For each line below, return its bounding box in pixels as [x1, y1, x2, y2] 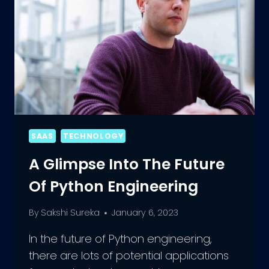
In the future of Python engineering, [29, 231, 212, 247]
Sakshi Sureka [41, 207, 100, 219]
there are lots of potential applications [29, 248, 229, 264]
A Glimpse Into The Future [29, 153, 225, 175]
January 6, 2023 [112, 207, 179, 219]
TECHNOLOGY [63, 131, 124, 142]
